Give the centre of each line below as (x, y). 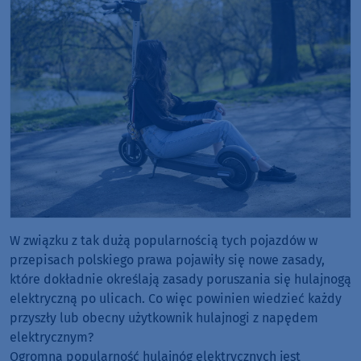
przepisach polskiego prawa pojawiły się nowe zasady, (167, 260)
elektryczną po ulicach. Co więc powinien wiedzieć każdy (176, 299)
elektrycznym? (52, 337)
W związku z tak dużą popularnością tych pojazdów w (164, 241)
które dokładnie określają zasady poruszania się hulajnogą (180, 279)
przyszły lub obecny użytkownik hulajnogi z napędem (164, 318)
